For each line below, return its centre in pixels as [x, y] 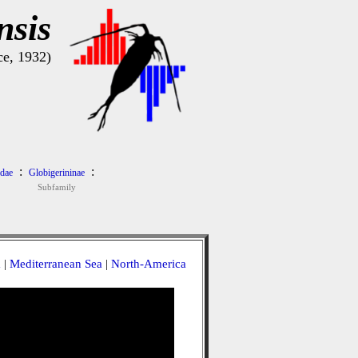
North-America [148, 264]
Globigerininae [56, 173]
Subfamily [56, 187]
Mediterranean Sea [56, 264]
